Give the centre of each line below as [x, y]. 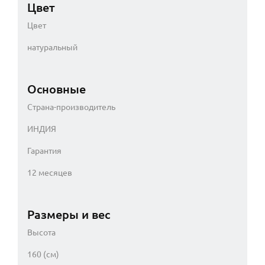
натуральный [52, 47]
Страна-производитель [71, 107]
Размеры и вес [69, 214]
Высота [41, 232]
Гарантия [44, 151]
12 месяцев [50, 172]
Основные [56, 89]
